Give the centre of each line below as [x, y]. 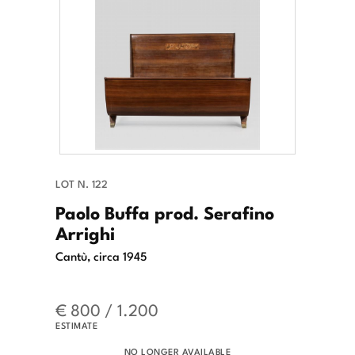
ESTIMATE [76, 325]
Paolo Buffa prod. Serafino [165, 212]
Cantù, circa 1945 [101, 256]
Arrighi [85, 233]
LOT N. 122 [82, 184]
